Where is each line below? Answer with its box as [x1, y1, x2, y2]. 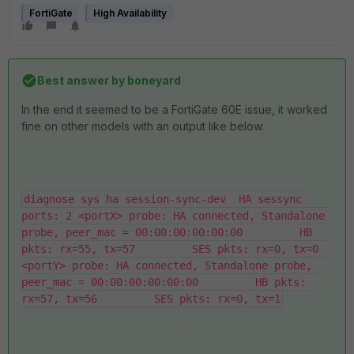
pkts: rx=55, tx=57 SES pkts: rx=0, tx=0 [21, 243, 318, 255]
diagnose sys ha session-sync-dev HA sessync [24, 193, 302, 205]
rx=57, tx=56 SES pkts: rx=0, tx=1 [21, 292, 281, 305]
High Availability [93, 7, 167, 19]
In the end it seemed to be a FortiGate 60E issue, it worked [21, 103, 327, 116]
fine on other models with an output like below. [21, 119, 264, 133]
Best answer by [37, 73, 125, 87]
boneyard [125, 73, 181, 87]
